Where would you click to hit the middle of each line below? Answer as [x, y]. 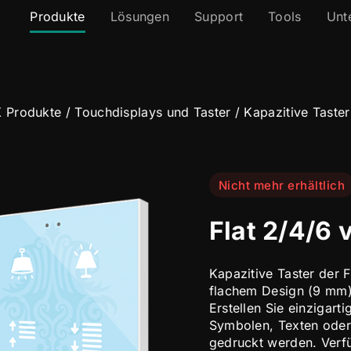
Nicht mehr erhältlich [282, 185]
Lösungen [140, 16]
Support [219, 16]
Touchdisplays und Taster [153, 112]
